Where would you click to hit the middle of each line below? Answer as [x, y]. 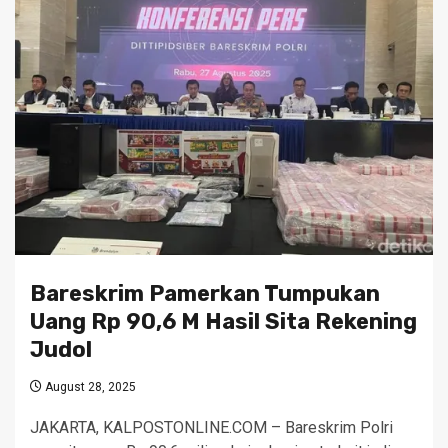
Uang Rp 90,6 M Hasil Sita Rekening [223, 322]
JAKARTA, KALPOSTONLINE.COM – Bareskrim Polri [211, 428]
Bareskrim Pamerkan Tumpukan [205, 294]
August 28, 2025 [89, 387]
